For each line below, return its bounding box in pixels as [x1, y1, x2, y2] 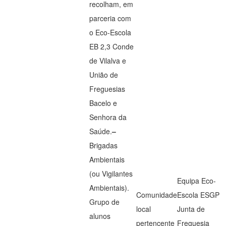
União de [89, 70, 119, 80]
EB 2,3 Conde [89, 41, 134, 51]
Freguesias [89, 84, 126, 94]
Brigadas [89, 140, 118, 150]
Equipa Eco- [177, 176, 216, 186]
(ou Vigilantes [89, 168, 133, 179]
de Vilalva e [89, 55, 127, 66]
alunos [89, 211, 111, 221]
